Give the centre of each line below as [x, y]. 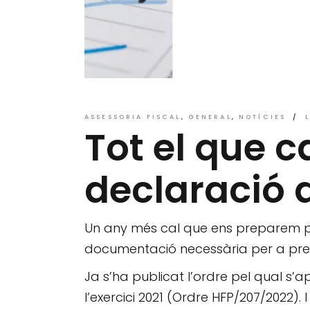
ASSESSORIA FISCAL [133, 117]
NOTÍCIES [262, 117]
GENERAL [210, 117]
